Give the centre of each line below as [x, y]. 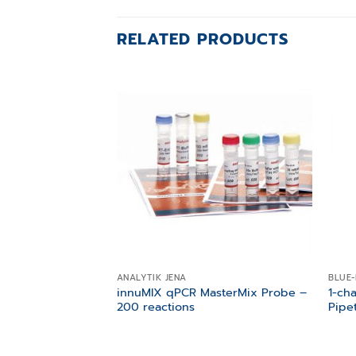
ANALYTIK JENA [151, 278]
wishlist [284, 124]
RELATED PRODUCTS [203, 39]
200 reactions [155, 307]
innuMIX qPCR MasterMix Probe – [211, 292]
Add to [284, 112]
